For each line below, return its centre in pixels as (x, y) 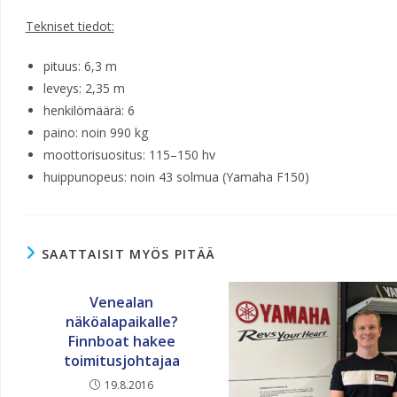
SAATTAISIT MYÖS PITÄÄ (128, 254)
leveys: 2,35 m (84, 88)
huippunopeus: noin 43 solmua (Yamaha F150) (176, 177)
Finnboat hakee (121, 341)
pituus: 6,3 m (80, 66)
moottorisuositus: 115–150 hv (129, 155)
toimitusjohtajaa (121, 361)
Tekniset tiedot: (70, 26)
